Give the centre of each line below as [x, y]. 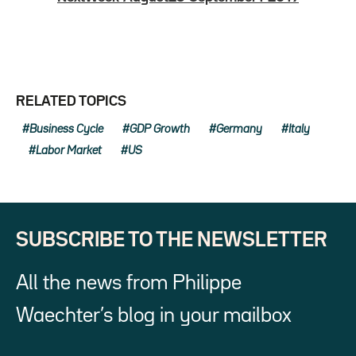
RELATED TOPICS [71, 101]
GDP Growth [160, 129]
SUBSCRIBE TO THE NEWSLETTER [172, 240]
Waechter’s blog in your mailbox [154, 315]
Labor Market [69, 150]
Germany [239, 129]
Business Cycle [66, 129]
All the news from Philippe [129, 283]
